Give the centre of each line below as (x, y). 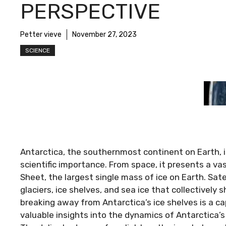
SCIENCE (38, 50)
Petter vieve (41, 34)
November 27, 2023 (104, 34)
